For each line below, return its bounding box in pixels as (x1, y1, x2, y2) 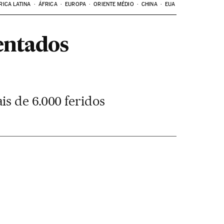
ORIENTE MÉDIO (93, 1, 134, 7)
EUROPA (65, 1, 86, 7)
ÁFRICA (38, 1, 57, 7)
